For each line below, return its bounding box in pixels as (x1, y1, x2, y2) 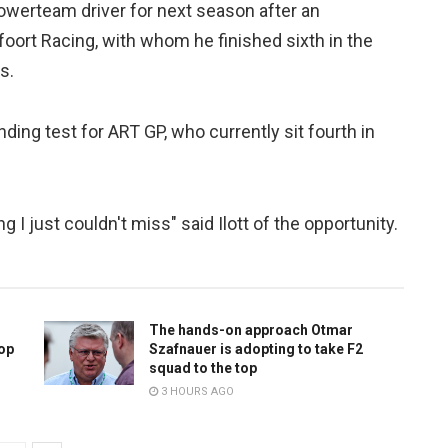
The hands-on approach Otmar (149, 322, 353, 339)
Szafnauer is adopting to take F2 (149, 341, 363, 358)
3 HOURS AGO (158, 385, 234, 399)
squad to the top (149, 360, 257, 377)
